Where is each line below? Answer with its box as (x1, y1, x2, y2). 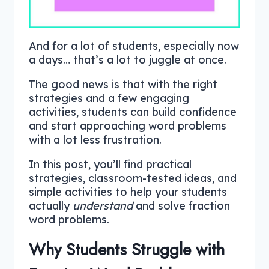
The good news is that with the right (29, 77, 217, 92)
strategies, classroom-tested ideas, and (29, 171, 237, 186)
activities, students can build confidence (29, 105, 237, 119)
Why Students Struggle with (29, 237, 225, 262)
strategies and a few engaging (29, 91, 189, 106)
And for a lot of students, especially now (29, 39, 239, 53)
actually (29, 199, 73, 213)
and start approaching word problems (29, 119, 226, 133)
